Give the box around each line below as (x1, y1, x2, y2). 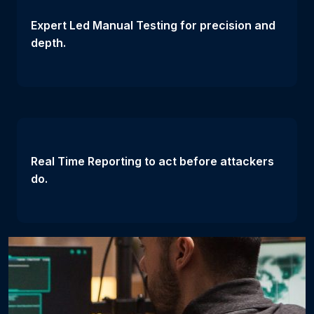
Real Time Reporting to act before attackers (31, 153, 274, 168)
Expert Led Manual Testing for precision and (31, 18, 275, 32)
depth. (31, 35, 66, 50)
